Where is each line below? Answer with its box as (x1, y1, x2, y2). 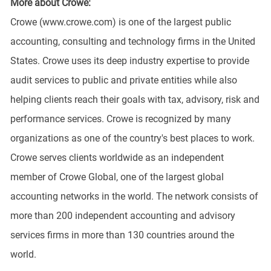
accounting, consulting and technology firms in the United (10, 35, 255, 47)
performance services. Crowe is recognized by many (10, 113, 231, 125)
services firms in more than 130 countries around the (10, 229, 234, 241)
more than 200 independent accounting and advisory (10, 209, 235, 221)
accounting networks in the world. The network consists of (10, 190, 258, 202)
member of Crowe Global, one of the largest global (10, 171, 224, 183)
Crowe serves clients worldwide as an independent (10, 151, 224, 163)
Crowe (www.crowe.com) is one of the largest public (10, 16, 231, 28)
